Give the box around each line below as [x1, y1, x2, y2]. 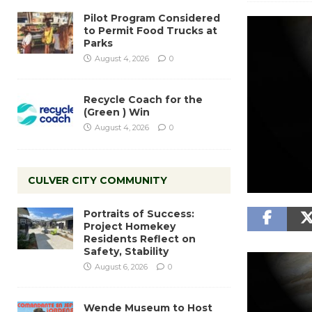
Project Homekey [84, 219, 175, 233]
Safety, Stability [84, 244, 169, 258]
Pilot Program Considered [84, 11, 220, 24]
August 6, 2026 [95, 261, 148, 272]
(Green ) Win [84, 105, 150, 118]
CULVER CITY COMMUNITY [28, 173, 167, 187]
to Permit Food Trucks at [84, 24, 217, 37]
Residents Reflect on [84, 232, 196, 245]
